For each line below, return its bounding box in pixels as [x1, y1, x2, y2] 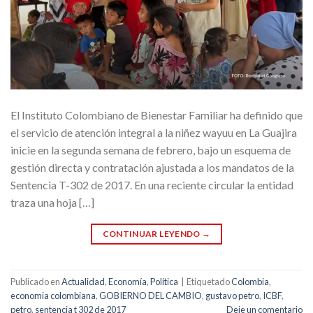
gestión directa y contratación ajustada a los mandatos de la [10, 160, 294, 174]
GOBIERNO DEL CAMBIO [99, 290, 202, 302]
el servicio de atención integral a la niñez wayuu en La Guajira [10, 125, 297, 139]
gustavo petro [205, 290, 259, 302]
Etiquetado [187, 276, 231, 288]
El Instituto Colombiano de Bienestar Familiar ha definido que [10, 108, 303, 122]
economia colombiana [10, 290, 96, 302]
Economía [108, 276, 147, 288]
